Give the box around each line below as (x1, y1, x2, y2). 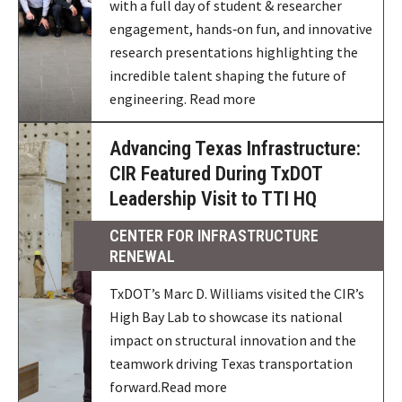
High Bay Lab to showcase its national (109, 308, 344, 326)
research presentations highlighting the (109, 43, 359, 61)
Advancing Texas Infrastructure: (109, 137, 362, 160)
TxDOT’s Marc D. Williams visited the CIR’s (109, 284, 365, 302)
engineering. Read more (109, 90, 257, 108)
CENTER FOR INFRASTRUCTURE (109, 226, 319, 245)
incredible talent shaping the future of (109, 66, 347, 84)
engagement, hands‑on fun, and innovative (109, 20, 373, 38)
